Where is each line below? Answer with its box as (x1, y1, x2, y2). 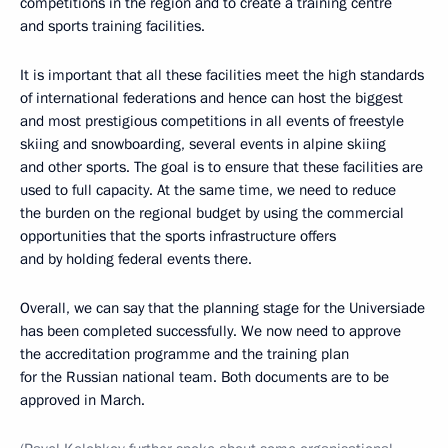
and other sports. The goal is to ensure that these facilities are (20, 156, 423, 177)
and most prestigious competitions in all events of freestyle (20, 110, 404, 131)
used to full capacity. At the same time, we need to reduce (20, 179, 396, 200)
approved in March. (20, 389, 145, 410)
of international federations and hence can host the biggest (20, 87, 403, 108)
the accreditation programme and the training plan (20, 343, 349, 364)
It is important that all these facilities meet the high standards (20, 64, 424, 85)
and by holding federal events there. (20, 248, 252, 269)
